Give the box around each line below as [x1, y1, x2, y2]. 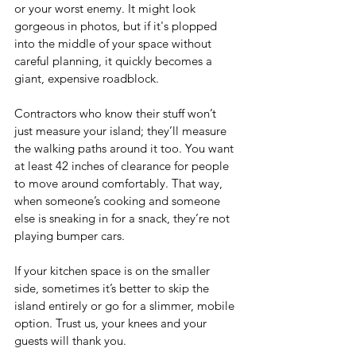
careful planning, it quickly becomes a [14, 53, 215, 69]
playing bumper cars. [14, 228, 125, 244]
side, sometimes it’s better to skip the [14, 281, 212, 296]
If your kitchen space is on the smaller [14, 263, 213, 279]
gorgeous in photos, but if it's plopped [14, 18, 220, 34]
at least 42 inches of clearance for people [14, 158, 232, 174]
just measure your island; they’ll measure [14, 123, 230, 139]
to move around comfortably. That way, [14, 176, 226, 192]
